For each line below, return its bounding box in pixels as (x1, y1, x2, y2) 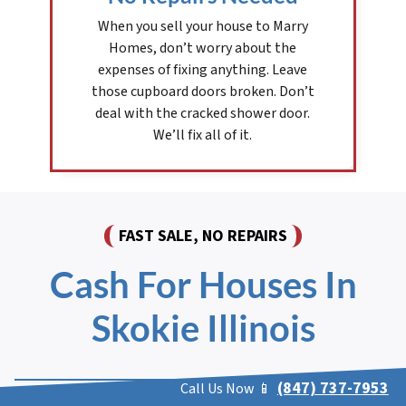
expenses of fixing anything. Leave (98, 60, 308, 81)
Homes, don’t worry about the (109, 38, 297, 59)
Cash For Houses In (49, 263, 357, 307)
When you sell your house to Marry (97, 16, 308, 37)
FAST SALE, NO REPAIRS (119, 225, 287, 248)
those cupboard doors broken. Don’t (91, 82, 314, 102)
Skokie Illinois (91, 306, 315, 351)
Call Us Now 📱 (179, 379, 272, 400)
